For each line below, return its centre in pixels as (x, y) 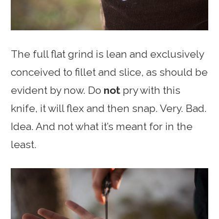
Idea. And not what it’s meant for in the (102, 126)
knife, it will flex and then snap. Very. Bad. (109, 108)
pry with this (151, 90)
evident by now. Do (57, 90)
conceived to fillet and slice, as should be (109, 72)
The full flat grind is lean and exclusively (108, 54)
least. (24, 144)
